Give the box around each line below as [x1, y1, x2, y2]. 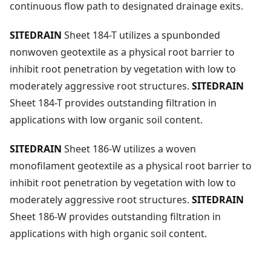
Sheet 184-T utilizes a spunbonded [62, 28, 220, 42]
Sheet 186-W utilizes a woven [62, 142, 196, 155]
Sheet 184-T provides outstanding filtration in [10, 96, 217, 109]
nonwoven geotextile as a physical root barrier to [10, 45, 235, 59]
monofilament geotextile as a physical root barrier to [10, 159, 252, 172]
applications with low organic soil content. [10, 113, 203, 126]
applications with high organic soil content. [10, 227, 207, 240]
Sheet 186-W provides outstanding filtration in [10, 210, 221, 223]
